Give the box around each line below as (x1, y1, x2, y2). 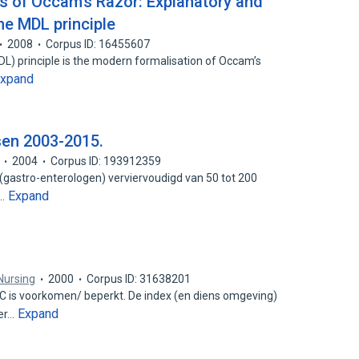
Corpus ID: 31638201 (87, 272, 192, 285)
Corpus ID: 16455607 (46, 38, 151, 50)
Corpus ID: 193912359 (50, 155, 162, 167)
